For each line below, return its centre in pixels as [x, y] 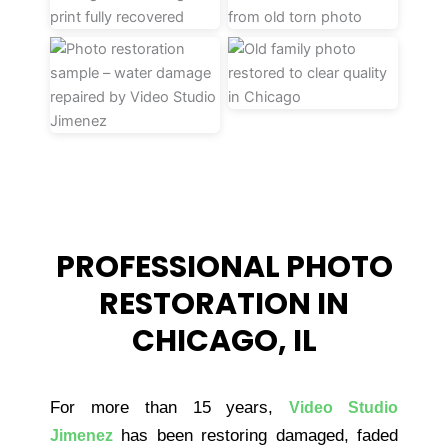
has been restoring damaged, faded [255, 436]
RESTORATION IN [224, 304]
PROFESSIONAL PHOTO [224, 267]
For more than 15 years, [170, 408]
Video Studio [344, 408]
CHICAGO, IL [224, 341]
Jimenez [81, 436]
